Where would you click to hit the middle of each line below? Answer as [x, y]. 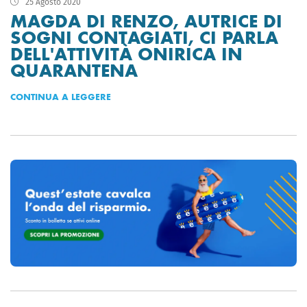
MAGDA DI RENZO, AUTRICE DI [146, 21]
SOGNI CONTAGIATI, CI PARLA [144, 38]
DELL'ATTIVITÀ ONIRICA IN [126, 54]
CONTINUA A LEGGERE [61, 97]
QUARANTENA [74, 71]
